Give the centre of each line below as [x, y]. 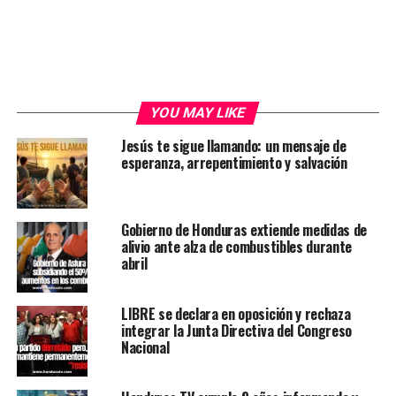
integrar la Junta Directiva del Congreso [236, 330]
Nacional [145, 347]
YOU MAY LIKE [198, 112]
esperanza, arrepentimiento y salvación [234, 162]
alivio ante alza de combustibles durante [236, 246]
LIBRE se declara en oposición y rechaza [236, 313]
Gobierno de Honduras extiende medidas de [244, 229]
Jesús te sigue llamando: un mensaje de [233, 145]
